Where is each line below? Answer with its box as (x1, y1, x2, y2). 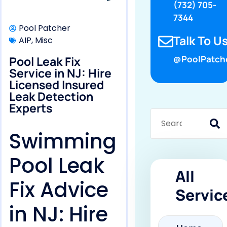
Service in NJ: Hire (9, 65, 111, 81)
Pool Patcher (19, 22, 70, 34)
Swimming (9, 127, 117, 156)
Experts (9, 100, 52, 116)
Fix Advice (9, 176, 108, 204)
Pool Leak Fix (9, 53, 81, 69)
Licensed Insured (9, 77, 104, 93)
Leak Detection (9, 88, 93, 104)
